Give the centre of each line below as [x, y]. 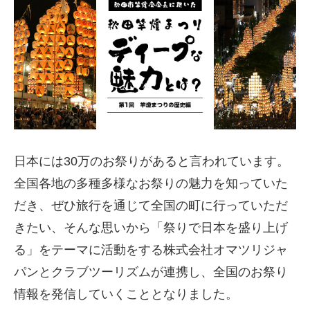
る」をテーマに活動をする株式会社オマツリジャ [151, 250]
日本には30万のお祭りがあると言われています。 [152, 162]
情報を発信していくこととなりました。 [126, 294]
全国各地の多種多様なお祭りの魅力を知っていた [151, 184]
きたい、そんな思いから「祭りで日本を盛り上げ [151, 228]
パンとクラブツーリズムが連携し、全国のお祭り [151, 272]
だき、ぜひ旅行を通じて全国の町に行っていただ [151, 206]
